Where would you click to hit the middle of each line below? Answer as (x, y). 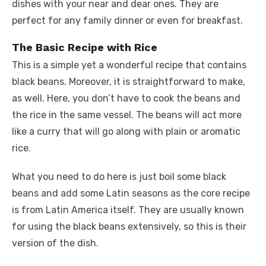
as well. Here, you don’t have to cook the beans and (126, 98)
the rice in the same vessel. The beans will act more (127, 115)
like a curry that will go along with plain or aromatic (126, 132)
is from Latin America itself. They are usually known (128, 210)
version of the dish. (55, 243)
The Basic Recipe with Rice (85, 47)
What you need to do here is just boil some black (119, 177)
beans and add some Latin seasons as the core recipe (131, 193)
